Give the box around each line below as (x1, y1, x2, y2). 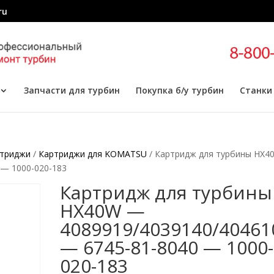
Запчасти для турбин (23, 84, 120, 96)
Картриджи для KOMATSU (39, 148, 147, 160)
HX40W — (60, 198, 146, 223)
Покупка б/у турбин (135, 84, 224, 96)
